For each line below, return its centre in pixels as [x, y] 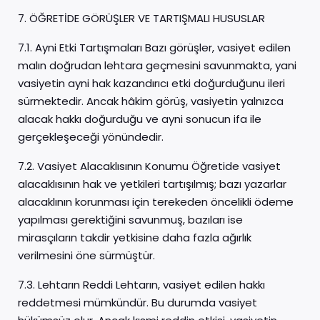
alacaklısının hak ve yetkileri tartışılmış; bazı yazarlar [152, 184]
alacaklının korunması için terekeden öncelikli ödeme [156, 202]
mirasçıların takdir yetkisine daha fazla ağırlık [135, 237]
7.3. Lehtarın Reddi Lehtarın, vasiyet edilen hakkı [141, 285]
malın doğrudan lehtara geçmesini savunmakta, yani [157, 65]
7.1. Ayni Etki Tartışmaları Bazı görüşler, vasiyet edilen [154, 47]
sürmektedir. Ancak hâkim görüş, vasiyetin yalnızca [151, 101]
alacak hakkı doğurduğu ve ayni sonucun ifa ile [140, 119]
